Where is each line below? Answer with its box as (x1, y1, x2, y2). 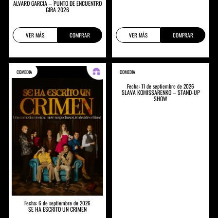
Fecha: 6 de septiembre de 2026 (24, 199, 91, 207)
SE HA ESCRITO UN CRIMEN (28, 204, 87, 213)
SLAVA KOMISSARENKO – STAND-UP (121, 88, 200, 96)
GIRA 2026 (45, 5, 69, 14)
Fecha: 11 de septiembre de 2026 (127, 82, 195, 90)
